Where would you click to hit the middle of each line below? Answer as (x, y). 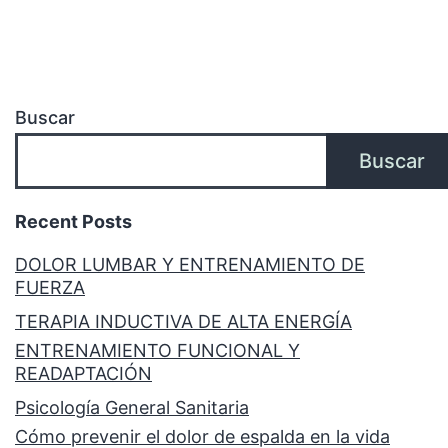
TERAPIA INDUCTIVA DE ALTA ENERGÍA (183, 322)
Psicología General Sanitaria (132, 408)
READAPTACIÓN (83, 374)
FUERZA (50, 288)
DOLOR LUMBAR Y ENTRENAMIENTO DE (190, 265)
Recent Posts (73, 221)
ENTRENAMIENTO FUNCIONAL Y (157, 351)
